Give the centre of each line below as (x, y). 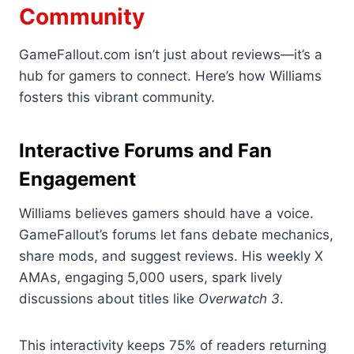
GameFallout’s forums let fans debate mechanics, (176, 235)
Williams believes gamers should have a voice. (166, 214)
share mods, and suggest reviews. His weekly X (171, 256)
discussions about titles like (109, 299)
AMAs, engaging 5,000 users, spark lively (151, 278)
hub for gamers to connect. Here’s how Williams (170, 76)
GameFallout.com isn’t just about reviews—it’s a (171, 55)
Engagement (77, 179)
